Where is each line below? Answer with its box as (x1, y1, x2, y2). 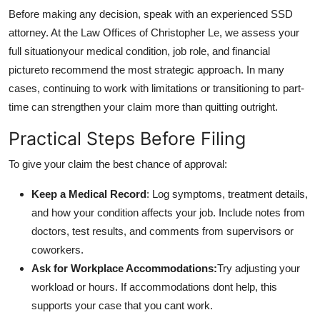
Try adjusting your (217, 261, 300, 274)
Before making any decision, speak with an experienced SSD (9, 7, 293, 20)
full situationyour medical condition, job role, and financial (9, 44, 270, 57)
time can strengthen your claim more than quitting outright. (9, 100, 278, 113)
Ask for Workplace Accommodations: (31, 261, 217, 274)
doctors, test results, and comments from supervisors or (31, 224, 294, 237)
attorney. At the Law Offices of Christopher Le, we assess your (9, 26, 299, 39)
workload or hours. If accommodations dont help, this (31, 280, 277, 293)
